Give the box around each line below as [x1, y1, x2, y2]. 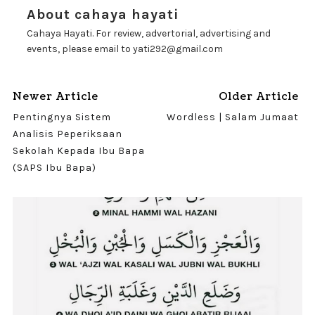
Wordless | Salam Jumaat [167, 111, 300, 123]
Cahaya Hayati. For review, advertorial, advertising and [26, 27, 271, 39]
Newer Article [12, 89, 98, 104]
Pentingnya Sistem [12, 111, 111, 123]
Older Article [219, 89, 300, 104]
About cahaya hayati [26, 6, 179, 22]
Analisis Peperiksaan [12, 128, 122, 140]
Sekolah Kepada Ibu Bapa [12, 145, 145, 157]
